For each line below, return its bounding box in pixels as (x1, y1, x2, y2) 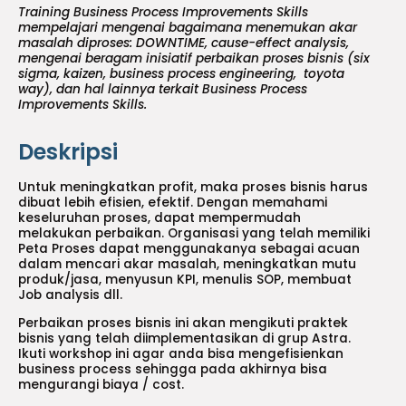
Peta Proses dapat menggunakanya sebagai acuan (18, 240, 360, 258)
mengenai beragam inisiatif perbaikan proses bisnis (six (18, 50, 370, 68)
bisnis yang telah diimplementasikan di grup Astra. (18, 329, 351, 347)
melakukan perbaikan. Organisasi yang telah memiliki (18, 225, 370, 243)
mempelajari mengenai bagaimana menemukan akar (18, 19, 357, 37)
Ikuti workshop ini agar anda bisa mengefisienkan (18, 344, 343, 362)
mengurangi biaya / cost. (18, 375, 188, 393)
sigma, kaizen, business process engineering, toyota (18, 65, 344, 83)
